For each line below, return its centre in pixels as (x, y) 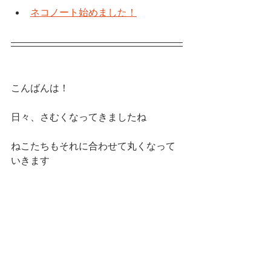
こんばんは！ (40, 89)
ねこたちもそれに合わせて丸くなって (93, 147)
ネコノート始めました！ (83, 13)
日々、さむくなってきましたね (79, 118)
